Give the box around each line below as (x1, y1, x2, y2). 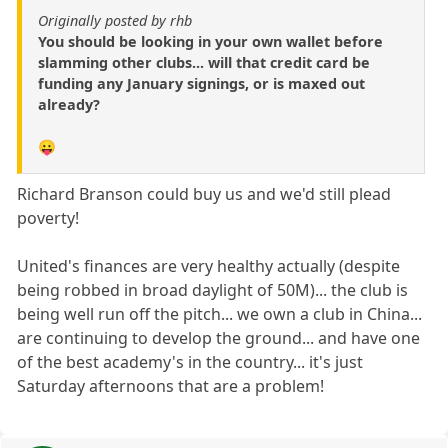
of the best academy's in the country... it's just (17, 351, 364, 374)
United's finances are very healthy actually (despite (17, 255, 401, 278)
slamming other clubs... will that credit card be (38, 53, 370, 73)
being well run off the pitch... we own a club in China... (17, 303, 423, 326)
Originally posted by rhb (38, 11, 192, 31)
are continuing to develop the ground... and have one (17, 327, 421, 350)
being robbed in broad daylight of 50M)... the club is (17, 279, 409, 302)
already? (38, 95, 100, 115)
